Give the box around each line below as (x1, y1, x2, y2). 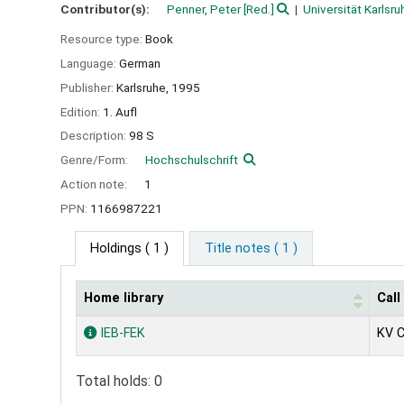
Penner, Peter (167, 2, 241, 17)
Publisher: (60, 79, 116, 95)
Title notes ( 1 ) (204, 240, 298, 256)
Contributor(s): (60, 2, 152, 17)
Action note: (60, 176, 130, 191)
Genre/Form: (60, 152, 131, 168)
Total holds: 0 (76, 372, 162, 390)
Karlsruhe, (116, 79, 169, 95)
